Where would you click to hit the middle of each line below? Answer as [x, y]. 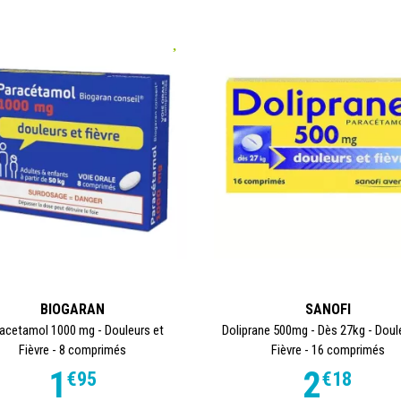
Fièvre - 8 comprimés [73, 350]
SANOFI [328, 309]
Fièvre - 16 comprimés [328, 350]
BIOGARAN [73, 309]
